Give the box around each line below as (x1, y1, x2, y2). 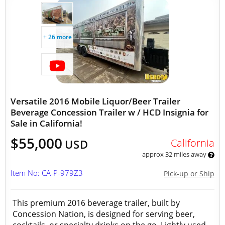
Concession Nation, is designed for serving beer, (13, 208, 195, 219)
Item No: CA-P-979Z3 (11, 168, 83, 178)
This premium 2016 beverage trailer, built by (13, 197, 180, 208)
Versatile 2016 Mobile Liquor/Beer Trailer (11, 95, 180, 107)
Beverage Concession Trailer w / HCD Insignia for (11, 106, 208, 118)
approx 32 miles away (142, 150, 208, 159)
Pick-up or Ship (164, 169, 214, 178)
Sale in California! (11, 118, 82, 129)
